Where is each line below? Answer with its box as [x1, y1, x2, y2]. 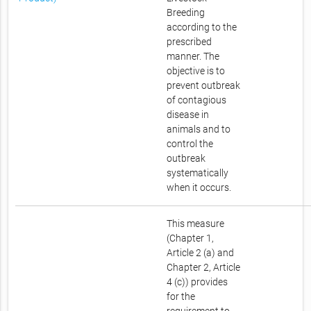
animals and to [167, 124, 231, 135]
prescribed [167, 36, 212, 48]
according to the [167, 22, 237, 33]
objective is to [167, 65, 226, 77]
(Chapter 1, [167, 233, 215, 244]
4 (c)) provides [167, 276, 228, 288]
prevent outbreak [167, 80, 241, 92]
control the [167, 138, 214, 150]
